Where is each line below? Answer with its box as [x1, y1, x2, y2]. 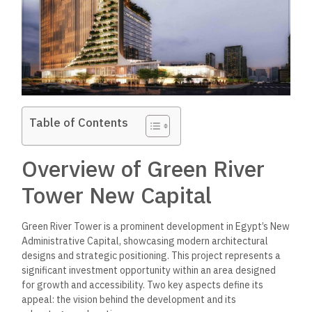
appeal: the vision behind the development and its [22, 293, 237, 306]
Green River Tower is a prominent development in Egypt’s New [22, 220, 290, 233]
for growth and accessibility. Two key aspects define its [22, 279, 264, 292]
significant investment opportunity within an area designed [22, 264, 276, 277]
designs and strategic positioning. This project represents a [22, 249, 281, 263]
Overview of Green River [22, 154, 265, 184]
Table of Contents [29, 115, 129, 131]
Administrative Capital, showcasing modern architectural [22, 235, 269, 248]
